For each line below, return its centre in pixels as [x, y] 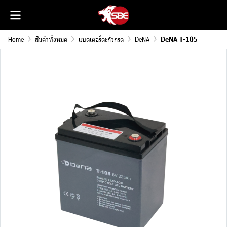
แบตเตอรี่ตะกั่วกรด [101, 39]
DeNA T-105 [179, 39]
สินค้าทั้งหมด [51, 39]
